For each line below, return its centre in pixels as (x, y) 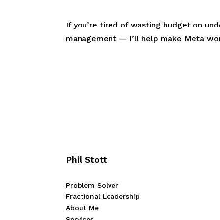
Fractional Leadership (103, 197)
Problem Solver (92, 185)
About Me (82, 208)
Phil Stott (87, 160)
